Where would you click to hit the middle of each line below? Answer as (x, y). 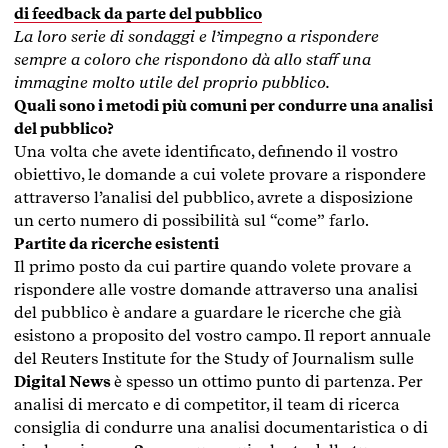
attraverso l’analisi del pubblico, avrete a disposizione (213, 197)
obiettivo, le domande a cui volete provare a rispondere (220, 174)
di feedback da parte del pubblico (138, 13)
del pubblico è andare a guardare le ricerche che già (208, 312)
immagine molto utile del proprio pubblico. (173, 82)
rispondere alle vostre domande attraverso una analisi (216, 289)
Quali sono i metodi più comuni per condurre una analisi (223, 105)
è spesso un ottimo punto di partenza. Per (268, 381)
